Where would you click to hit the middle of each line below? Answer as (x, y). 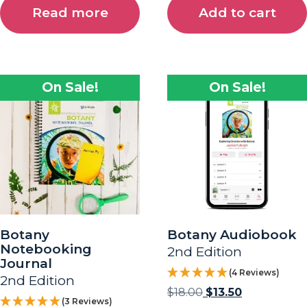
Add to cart (237, 12)
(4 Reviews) (254, 272)
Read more (70, 12)
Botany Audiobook (232, 234)
